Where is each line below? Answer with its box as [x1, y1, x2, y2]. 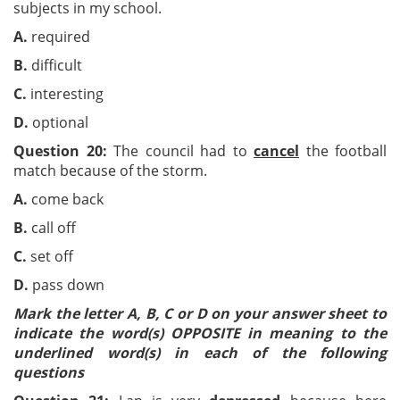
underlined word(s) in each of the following [13, 343, 387, 362]
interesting [27, 84, 150, 104]
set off [27, 246, 145, 266]
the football [299, 141, 387, 161]
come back [28, 189, 146, 209]
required [28, 27, 151, 46]
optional [29, 112, 88, 132]
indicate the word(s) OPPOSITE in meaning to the [13, 323, 387, 343]
